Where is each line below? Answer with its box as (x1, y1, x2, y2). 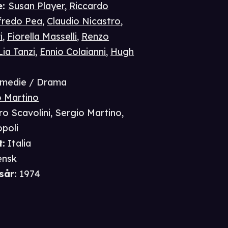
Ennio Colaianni (40, 46, 106, 58)
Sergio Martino (55, 107, 122, 119)
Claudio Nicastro (47, 15, 121, 27)
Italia (8, 137, 32, 150)
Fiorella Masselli (7, 31, 77, 43)
